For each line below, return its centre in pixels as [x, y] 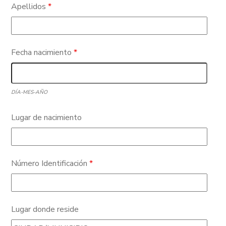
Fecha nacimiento [43, 52]
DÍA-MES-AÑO [30, 92]
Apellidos [30, 7]
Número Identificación [50, 163]
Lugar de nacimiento [47, 118]
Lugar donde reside [45, 209]
